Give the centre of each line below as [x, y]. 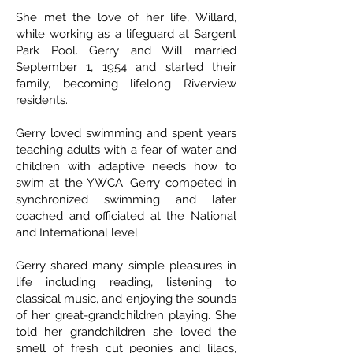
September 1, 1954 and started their [126, 67]
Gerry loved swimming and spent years [126, 134]
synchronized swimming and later [126, 200]
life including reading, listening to [126, 282]
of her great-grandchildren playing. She [126, 316]
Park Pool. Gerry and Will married [126, 51]
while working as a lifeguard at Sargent [126, 34]
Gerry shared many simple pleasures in [126, 266]
